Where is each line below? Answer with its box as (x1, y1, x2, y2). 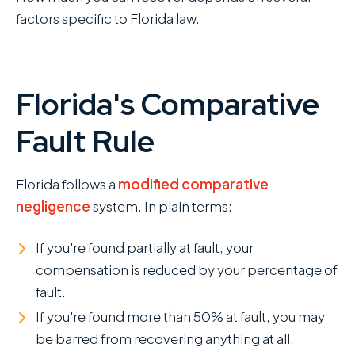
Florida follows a (16, 174, 118, 193)
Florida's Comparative (16, 83, 319, 124)
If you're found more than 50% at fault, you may (36, 307, 325, 325)
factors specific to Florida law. (16, 9, 200, 27)
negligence (16, 197, 90, 215)
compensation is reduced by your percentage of (36, 260, 338, 278)
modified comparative (118, 174, 269, 193)
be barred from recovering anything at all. (36, 329, 294, 347)
